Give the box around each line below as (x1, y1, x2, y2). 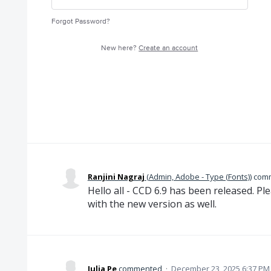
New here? (101, 44, 139, 53)
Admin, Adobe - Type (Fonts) (148, 171, 250, 182)
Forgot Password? (51, 17, 110, 26)
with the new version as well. (87, 197, 217, 211)
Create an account (139, 44, 198, 53)
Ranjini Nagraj (87, 171, 145, 182)
